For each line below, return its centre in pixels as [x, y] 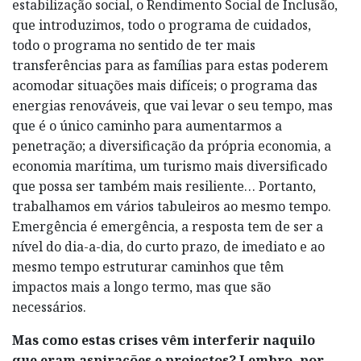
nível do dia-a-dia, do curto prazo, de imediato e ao [168, 246]
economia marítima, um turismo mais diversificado [170, 166]
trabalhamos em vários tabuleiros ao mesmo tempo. [172, 206]
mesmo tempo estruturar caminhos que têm [148, 266]
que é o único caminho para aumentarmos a [147, 125]
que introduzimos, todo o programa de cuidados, [162, 25]
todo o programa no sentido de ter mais [134, 45]
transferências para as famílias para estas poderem [170, 65]
